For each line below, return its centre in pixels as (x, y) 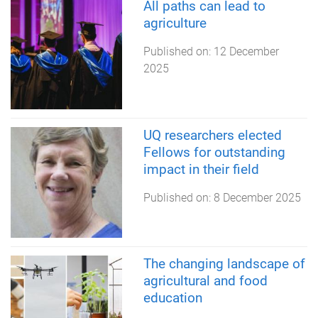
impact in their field (201, 169)
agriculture (175, 23)
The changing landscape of (224, 264)
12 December (246, 51)
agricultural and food (205, 281)
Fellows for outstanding (214, 152)
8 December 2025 (257, 197)
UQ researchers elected (212, 135)
